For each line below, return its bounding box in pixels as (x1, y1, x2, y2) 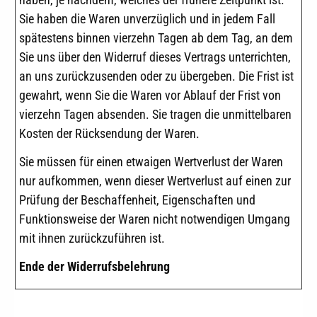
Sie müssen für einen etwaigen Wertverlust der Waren (19, 154, 283, 170)
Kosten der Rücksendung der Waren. (19, 126, 200, 142)
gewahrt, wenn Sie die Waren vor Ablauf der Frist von (19, 88, 281, 103)
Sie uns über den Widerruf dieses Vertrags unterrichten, (19, 50, 291, 65)
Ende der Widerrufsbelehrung (19, 259, 170, 275)
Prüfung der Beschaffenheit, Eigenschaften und (19, 192, 255, 208)
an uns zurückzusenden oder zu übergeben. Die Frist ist (19, 69, 294, 84)
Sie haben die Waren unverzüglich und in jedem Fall (19, 11, 275, 27)
